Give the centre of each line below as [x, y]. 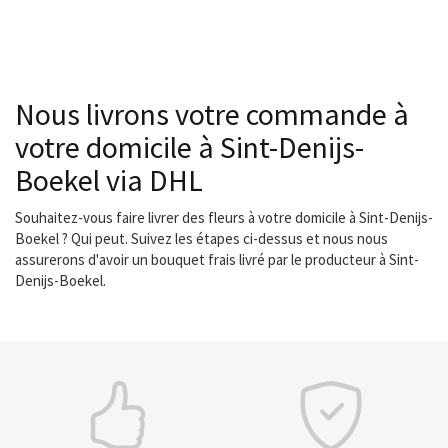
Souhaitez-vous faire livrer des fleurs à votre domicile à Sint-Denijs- [224, 217]
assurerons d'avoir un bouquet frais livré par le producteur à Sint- [217, 259]
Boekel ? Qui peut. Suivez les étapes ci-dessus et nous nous [201, 238]
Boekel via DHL [109, 180]
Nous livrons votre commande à [212, 114]
